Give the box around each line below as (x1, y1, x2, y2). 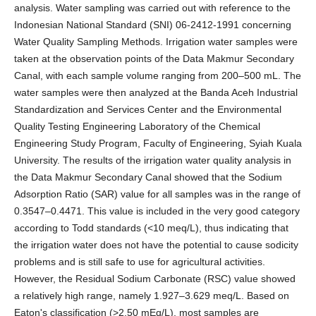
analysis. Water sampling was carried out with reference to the (13, 2, 291, 14)
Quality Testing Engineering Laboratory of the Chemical (13, 121, 260, 133)
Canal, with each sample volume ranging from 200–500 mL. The (13, 70, 301, 82)
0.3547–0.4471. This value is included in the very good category (13, 205, 300, 217)
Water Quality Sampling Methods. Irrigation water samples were (13, 36, 298, 48)
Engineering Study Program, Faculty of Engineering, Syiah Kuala (13, 138, 302, 150)
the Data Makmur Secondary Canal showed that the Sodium (13, 171, 282, 183)
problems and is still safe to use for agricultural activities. (13, 256, 265, 268)
